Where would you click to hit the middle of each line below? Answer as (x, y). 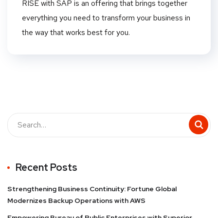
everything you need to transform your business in (106, 18)
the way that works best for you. (76, 32)
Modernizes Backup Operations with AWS (76, 200)
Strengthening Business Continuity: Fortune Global (92, 189)
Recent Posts (46, 167)
